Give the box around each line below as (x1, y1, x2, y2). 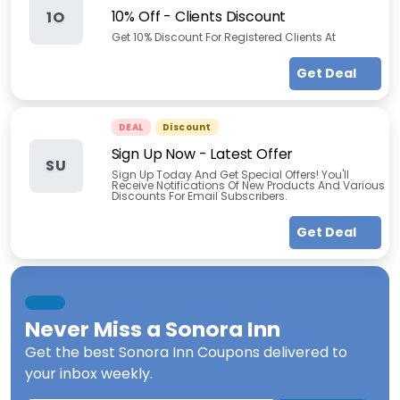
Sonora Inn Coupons (119, 342, 260, 362)
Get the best (25, 342, 119, 362)
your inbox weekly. (25, 363, 153, 384)
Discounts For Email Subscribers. (111, 188, 287, 204)
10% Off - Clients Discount (111, 6, 287, 27)
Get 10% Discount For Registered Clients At (111, 29, 336, 45)
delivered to (260, 342, 347, 362)
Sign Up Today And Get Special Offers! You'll (111, 167, 349, 182)
